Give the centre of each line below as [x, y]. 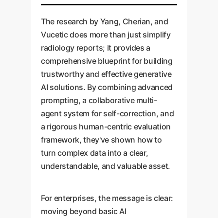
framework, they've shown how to [101, 139]
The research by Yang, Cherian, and [105, 21]
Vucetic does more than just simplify [106, 34]
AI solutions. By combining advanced [107, 87]
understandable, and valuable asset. [106, 166]
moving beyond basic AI [84, 211]
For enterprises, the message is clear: [107, 198]
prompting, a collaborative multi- [99, 100]
